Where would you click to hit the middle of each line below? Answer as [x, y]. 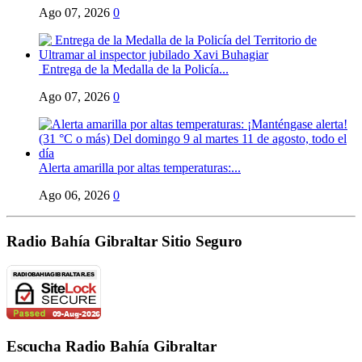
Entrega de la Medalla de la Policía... [134, 69]
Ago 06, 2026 [74, 195]
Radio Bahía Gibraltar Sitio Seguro [124, 241]
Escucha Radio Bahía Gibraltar [112, 347]
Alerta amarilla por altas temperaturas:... [140, 167]
